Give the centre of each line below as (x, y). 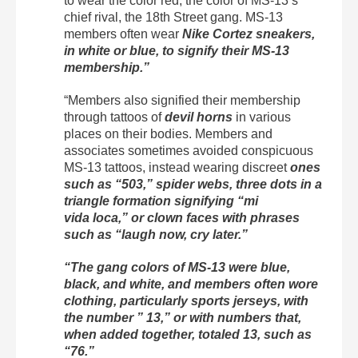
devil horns (199, 117)
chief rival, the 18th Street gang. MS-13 (173, 17)
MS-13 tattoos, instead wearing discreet (177, 167)
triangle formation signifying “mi (161, 201)
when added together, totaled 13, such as (188, 334)
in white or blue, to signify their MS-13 (177, 51)
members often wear (123, 34)
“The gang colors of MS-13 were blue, (177, 267)
